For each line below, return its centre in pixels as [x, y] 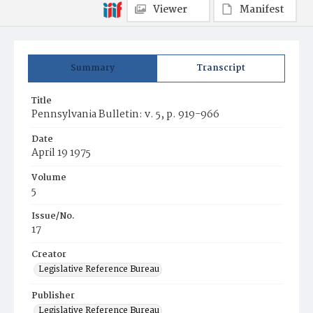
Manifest [262, 10]
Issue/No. [53, 216]
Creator [49, 255]
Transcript [221, 68]
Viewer [170, 10]
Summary [93, 68]
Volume [49, 178]
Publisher [53, 296]
